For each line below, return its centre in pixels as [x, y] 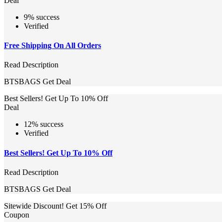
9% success [42, 17]
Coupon [17, 215]
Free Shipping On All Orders [53, 46]
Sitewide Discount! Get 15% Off [55, 206]
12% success [44, 124]
